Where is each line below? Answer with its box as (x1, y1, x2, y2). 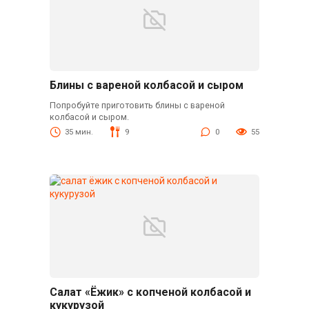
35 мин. (64, 127, 93, 137)
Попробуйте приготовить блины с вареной (49, 100, 225, 111)
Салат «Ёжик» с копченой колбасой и (49, 286, 251, 299)
